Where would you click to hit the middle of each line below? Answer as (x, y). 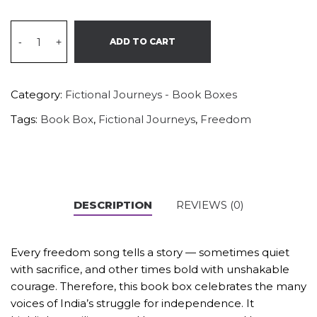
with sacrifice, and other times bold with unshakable (150, 269)
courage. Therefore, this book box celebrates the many (158, 286)
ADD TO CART (143, 41)
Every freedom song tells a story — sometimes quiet (150, 252)
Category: (38, 94)
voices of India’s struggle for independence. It (132, 303)
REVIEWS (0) (210, 205)
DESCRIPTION (113, 205)
